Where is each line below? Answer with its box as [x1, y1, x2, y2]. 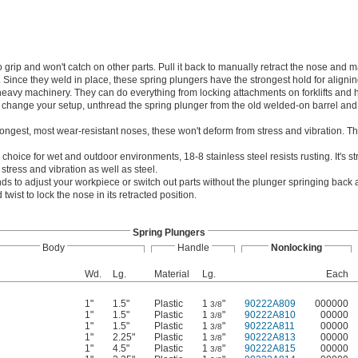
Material [154, 268, 189, 280]
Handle [177, 242, 209, 254]
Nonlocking [271, 242, 322, 254]
